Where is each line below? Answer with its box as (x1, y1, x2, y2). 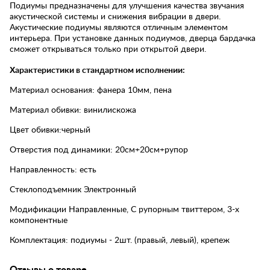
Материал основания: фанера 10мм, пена (10, 86, 172, 95)
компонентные (10, 216, 67, 225)
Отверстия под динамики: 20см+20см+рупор (10, 145, 188, 154)
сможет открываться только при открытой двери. (10, 45, 206, 54)
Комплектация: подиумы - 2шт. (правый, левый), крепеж (10, 236, 230, 245)
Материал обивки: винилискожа (10, 105, 136, 115)
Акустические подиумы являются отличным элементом (10, 23, 228, 32)
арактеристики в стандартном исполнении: (15, 66, 185, 75)
